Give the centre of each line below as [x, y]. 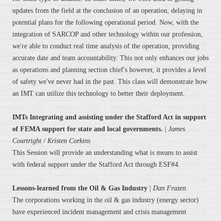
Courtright [28, 141]
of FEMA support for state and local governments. [88, 129]
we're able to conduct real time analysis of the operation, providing [106, 46]
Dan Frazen [169, 188]
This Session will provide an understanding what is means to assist [105, 153]
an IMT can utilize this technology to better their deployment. [99, 94]
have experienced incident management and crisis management [99, 212]
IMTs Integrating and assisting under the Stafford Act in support [109, 117]
